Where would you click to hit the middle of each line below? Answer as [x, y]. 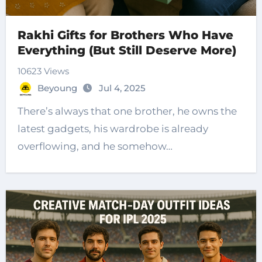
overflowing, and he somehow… [95, 146]
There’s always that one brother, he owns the [127, 111]
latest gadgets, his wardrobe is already [113, 128]
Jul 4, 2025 [122, 88]
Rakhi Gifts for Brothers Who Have [125, 35]
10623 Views [43, 71]
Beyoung [58, 88]
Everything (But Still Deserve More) [127, 50]
